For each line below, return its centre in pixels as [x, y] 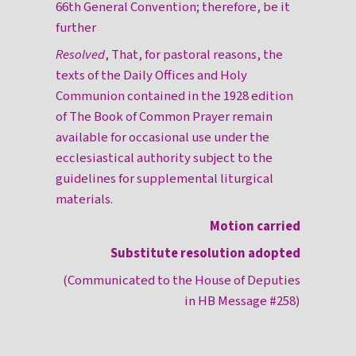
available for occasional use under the [163, 138]
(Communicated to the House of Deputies [181, 281]
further [76, 28]
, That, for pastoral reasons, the [194, 55]
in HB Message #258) [242, 302]
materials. [85, 200]
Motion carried [255, 227]
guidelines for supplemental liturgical [165, 179]
